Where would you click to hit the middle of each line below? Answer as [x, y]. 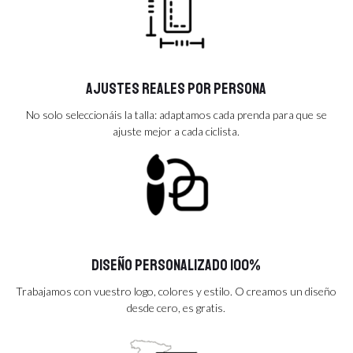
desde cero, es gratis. [176, 307]
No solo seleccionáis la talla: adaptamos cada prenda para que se [176, 114]
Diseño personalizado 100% [176, 265]
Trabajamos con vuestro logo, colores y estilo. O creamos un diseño [176, 291]
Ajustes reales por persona [176, 88]
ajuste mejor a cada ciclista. [176, 131]
